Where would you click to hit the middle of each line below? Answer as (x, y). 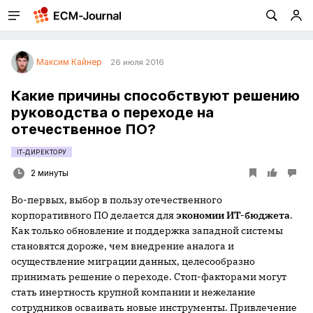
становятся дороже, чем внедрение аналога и (123, 246)
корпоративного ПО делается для (94, 215)
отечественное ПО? (83, 129)
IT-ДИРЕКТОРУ (42, 152)
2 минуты (50, 173)
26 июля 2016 (137, 62)
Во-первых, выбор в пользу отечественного (117, 200)
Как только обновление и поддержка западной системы (147, 231)
